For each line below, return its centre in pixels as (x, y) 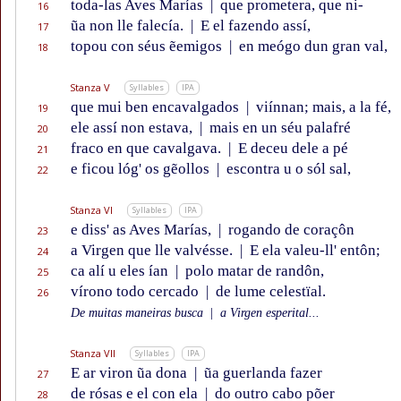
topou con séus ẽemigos (148, 47)
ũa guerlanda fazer (261, 373)
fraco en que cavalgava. (148, 149)
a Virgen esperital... (268, 313)
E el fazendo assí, (254, 26)
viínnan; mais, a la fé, (322, 107)
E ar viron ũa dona (131, 373)
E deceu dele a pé (291, 149)
